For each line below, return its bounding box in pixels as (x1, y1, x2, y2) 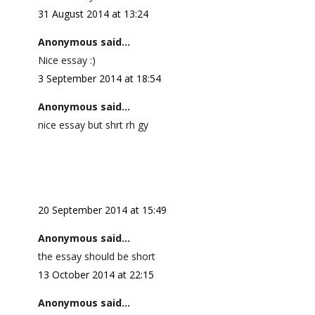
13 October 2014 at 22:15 (37, 268, 154, 281)
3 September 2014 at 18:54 (37, 72, 161, 85)
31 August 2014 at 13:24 (37, 7, 148, 20)
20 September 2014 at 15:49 (37, 203, 167, 217)
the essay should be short (37, 250, 155, 263)
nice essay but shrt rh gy (37, 118, 148, 131)
